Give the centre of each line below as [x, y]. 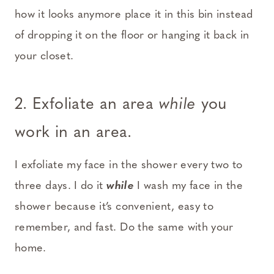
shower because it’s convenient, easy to [114, 207]
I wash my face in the [188, 187]
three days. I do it [61, 187]
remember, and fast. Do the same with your [124, 228]
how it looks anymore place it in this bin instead [134, 15]
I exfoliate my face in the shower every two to [129, 166]
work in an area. [73, 133]
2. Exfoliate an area [87, 105]
